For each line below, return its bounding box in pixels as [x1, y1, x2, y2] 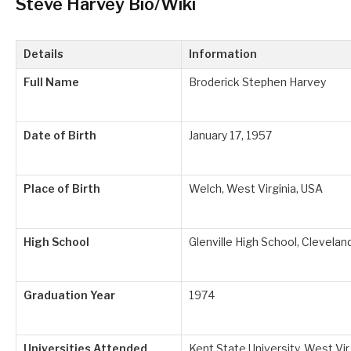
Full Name [24, 76, 79, 89]
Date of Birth [24, 129, 96, 143]
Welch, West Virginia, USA [189, 183, 323, 196]
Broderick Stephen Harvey [189, 76, 326, 89]
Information [189, 48, 257, 61]
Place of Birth [24, 183, 100, 196]
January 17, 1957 [189, 129, 272, 143]
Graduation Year [24, 289, 115, 302]
